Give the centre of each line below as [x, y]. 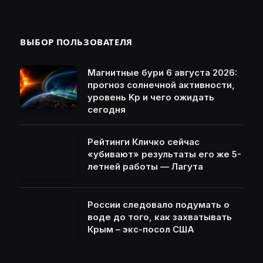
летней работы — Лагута [145, 167]
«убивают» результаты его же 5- [164, 154]
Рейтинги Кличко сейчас [144, 142]
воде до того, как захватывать [160, 217]
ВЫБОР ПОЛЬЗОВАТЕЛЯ [76, 42]
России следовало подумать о [159, 205]
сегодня [107, 110]
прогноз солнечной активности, [161, 85]
